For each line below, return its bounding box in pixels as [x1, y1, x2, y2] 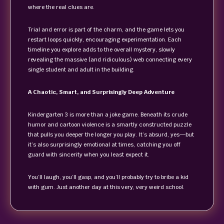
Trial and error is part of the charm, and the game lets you [28, 26, 184, 33]
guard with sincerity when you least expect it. [28, 151, 149, 158]
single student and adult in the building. [28, 66, 134, 73]
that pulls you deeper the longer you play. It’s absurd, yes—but [28, 131, 194, 138]
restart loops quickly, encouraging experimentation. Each [28, 36, 181, 43]
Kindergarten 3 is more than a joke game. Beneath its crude [28, 111, 187, 118]
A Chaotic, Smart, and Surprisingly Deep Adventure [28, 88, 174, 95]
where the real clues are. [28, 3, 94, 10]
